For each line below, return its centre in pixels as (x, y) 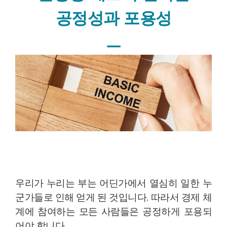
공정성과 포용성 (113, 18)
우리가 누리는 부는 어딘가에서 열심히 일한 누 (113, 183)
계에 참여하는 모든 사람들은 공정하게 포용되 (113, 211)
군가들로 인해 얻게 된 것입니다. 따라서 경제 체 (113, 197)
